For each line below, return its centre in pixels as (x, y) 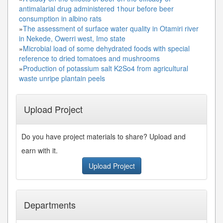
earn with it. (40, 150)
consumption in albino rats (60, 18)
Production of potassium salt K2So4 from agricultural (106, 68)
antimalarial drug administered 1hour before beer (96, 8)
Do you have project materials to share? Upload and (104, 136)
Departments (50, 204)
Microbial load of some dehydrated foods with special (106, 48)
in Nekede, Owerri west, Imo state (72, 38)
